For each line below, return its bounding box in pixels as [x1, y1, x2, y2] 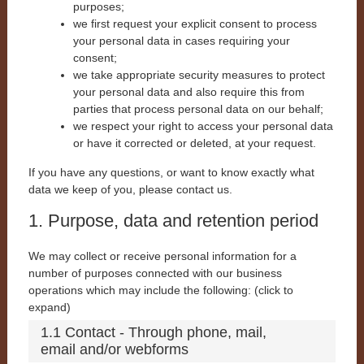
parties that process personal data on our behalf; [72, 102, 323, 116]
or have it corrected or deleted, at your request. [72, 136, 316, 150]
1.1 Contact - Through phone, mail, [40, 324, 266, 341]
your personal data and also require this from [72, 85, 305, 99]
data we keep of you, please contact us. [28, 183, 232, 197]
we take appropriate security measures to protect [72, 68, 325, 82]
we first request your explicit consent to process [72, 17, 317, 31]
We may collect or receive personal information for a [28, 249, 297, 263]
